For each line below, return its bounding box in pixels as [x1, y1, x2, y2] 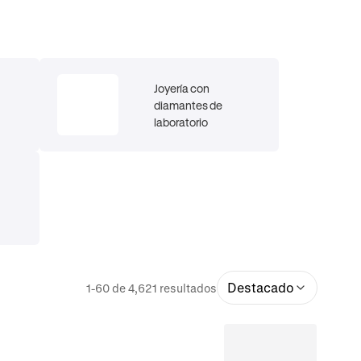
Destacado [227, 280, 295, 295]
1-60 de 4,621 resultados [86, 281, 218, 295]
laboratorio [154, 114, 209, 129]
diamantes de [154, 98, 223, 112]
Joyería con [154, 81, 210, 95]
